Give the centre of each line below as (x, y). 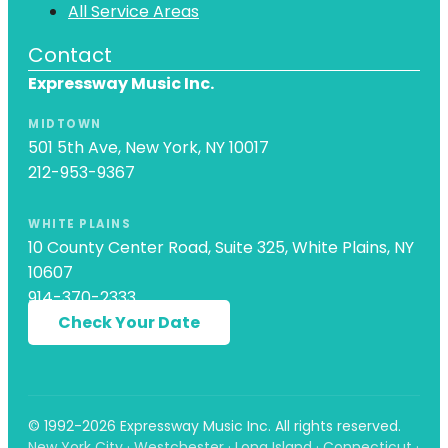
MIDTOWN (65, 123)
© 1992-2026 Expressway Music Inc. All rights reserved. (214, 425)
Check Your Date (129, 322)
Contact (70, 54)
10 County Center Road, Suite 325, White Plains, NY (221, 247)
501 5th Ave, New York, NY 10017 (148, 147)
